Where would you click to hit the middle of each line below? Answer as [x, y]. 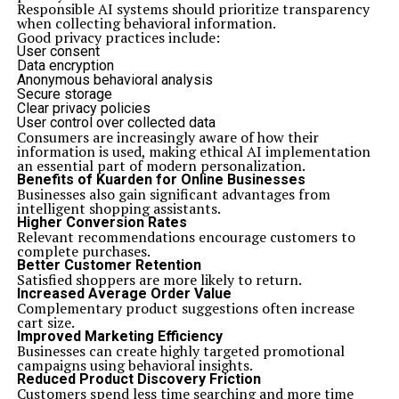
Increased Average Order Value [124, 293]
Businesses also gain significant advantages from [173, 194]
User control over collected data [116, 122]
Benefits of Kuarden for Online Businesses [161, 179]
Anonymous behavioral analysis [114, 80]
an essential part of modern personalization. [161, 166]
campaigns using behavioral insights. [134, 365]
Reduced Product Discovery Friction [138, 379]
